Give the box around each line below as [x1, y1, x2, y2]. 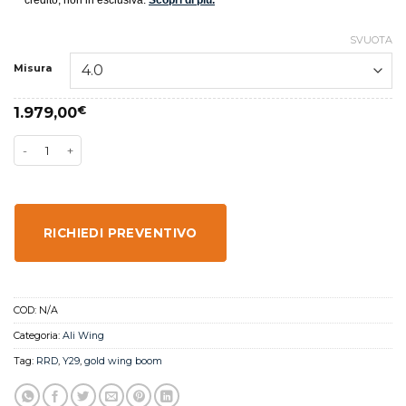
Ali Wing [63, 329, 104, 343]
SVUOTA [350, 33, 392, 46]
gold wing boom [84, 354, 162, 368]
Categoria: [14, 329, 63, 343]
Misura [14, 61, 52, 74]
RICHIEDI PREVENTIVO [43, 225, 198, 240]
